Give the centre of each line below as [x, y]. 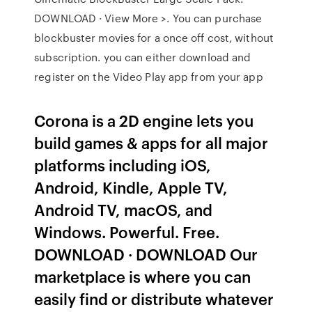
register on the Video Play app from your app [150, 77]
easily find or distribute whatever [154, 298]
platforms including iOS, [123, 165]
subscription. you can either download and [143, 57]
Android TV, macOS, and [124, 209]
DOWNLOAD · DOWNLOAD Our [146, 254]
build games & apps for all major [151, 142]
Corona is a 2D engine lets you [144, 120]
